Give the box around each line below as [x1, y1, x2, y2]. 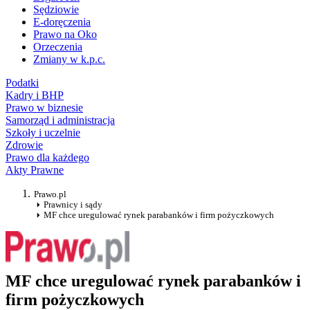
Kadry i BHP [6, 89, 64, 102]
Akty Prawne [6, 164, 64, 176]
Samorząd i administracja [6, 114, 115, 127]
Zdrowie [6, 139, 43, 152]
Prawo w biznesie [6, 102, 83, 114]
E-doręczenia [33, 16, 91, 28]
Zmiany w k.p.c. [33, 53, 105, 66]
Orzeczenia [33, 41, 82, 53]
